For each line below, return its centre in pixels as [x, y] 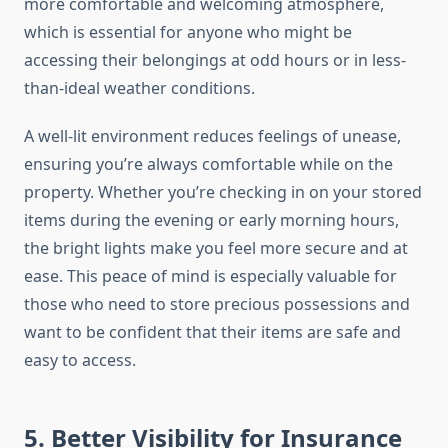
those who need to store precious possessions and [217, 304]
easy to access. [80, 360]
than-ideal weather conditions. [139, 88]
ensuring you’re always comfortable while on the [208, 164]
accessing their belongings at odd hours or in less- [215, 60]
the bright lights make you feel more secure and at [216, 248]
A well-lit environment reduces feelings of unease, [212, 136]
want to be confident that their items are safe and [212, 332]
